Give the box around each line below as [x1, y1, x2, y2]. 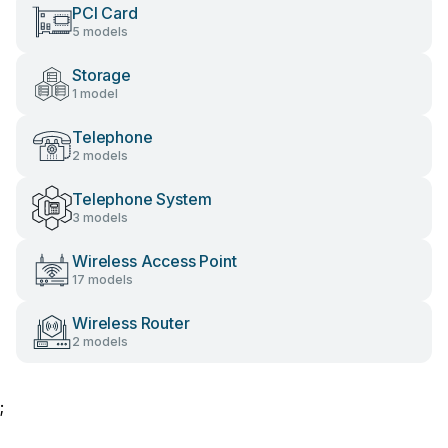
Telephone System [72, 189, 212, 209]
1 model [72, 86, 118, 101]
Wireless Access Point [72, 251, 237, 271]
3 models [72, 210, 128, 225]
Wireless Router [72, 313, 190, 333]
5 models [72, 24, 128, 39]
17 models [72, 272, 133, 287]
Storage [72, 65, 131, 85]
